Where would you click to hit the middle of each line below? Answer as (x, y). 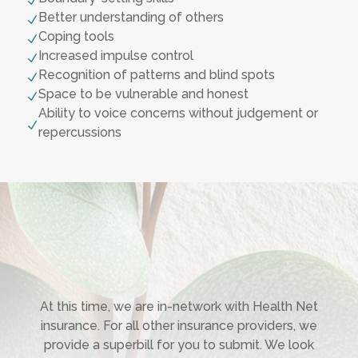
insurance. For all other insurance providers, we (179, 326)
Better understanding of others (131, 18)
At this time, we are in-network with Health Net (179, 307)
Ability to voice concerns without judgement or (178, 113)
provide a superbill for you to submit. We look (179, 345)
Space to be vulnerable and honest (143, 94)
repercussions (80, 133)
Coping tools (76, 37)
